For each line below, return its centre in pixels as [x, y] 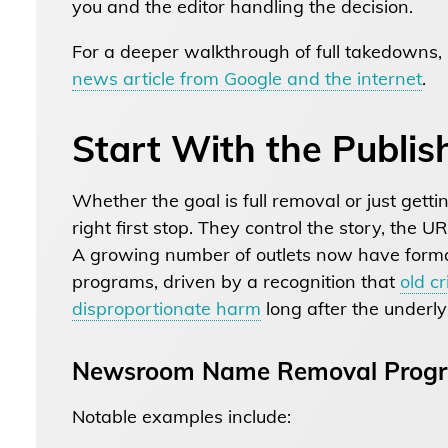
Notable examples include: [181, 416]
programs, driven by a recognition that [235, 281]
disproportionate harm [166, 308]
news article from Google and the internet [246, 78]
